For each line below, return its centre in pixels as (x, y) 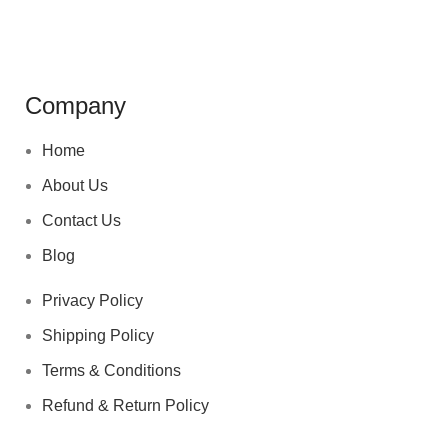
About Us (75, 186)
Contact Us (81, 221)
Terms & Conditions (111, 371)
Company (75, 106)
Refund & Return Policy (125, 406)
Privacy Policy (92, 301)
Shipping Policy (98, 336)
